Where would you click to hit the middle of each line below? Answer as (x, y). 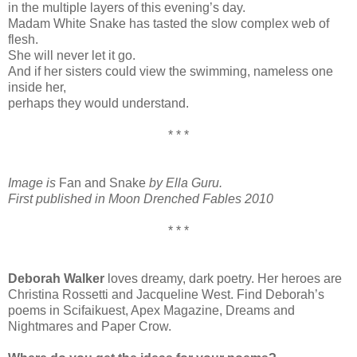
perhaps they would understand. (98, 103)
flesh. (23, 39)
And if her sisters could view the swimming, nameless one (171, 71)
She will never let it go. (72, 55)
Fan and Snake (102, 182)
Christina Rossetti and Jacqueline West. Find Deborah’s (166, 294)
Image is (33, 182)
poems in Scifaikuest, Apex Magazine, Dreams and (151, 310)
